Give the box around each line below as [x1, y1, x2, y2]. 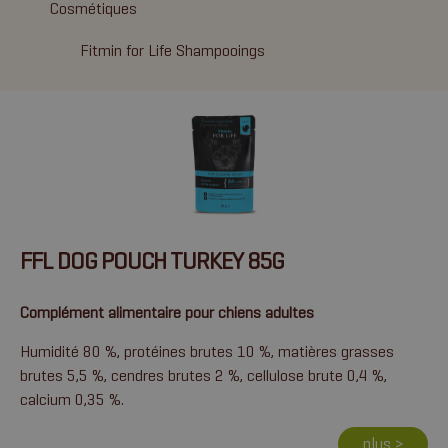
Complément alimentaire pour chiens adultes [20, 303, 314, 322]
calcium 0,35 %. [20, 390, 124, 409]
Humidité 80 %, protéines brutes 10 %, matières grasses [20, 342, 394, 361]
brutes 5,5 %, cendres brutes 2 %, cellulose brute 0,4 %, [20, 366, 387, 385]
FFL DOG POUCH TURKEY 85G [20, 246, 284, 276]
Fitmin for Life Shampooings [80, 41, 265, 60]
